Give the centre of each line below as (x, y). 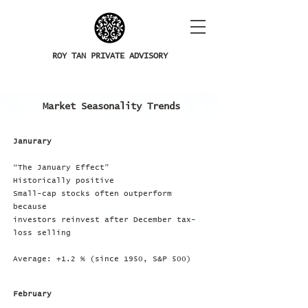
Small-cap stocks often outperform (92, 194)
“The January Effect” (61, 167)
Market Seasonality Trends (111, 107)
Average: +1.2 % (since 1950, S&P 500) (102, 259)
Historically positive (64, 180)
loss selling (42, 233)
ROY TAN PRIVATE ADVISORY (110, 56)
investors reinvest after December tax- (104, 220)
